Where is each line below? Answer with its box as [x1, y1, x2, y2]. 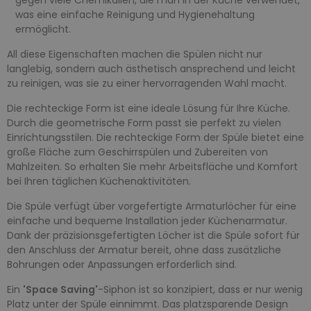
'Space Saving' [23, 282, 98, 296]
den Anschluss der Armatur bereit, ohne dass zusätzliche [7, 242, 281, 257]
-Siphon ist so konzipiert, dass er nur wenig [98, 282, 303, 296]
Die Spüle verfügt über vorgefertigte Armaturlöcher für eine [7, 199, 296, 213]
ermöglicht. [15, 22, 71, 36]
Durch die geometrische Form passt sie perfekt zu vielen [7, 115, 281, 130]
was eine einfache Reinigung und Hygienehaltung [15, 7, 255, 22]
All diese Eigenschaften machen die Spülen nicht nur [7, 47, 262, 61]
